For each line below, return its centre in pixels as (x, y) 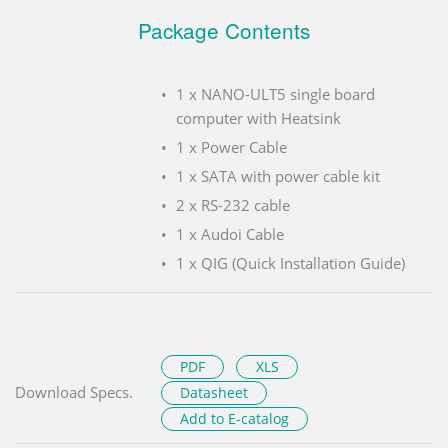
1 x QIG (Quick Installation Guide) (290, 262)
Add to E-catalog (235, 418)
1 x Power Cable (231, 146)
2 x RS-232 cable (233, 204)
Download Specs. (74, 391)
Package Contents (224, 29)
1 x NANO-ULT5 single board (275, 93)
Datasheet (214, 392)
